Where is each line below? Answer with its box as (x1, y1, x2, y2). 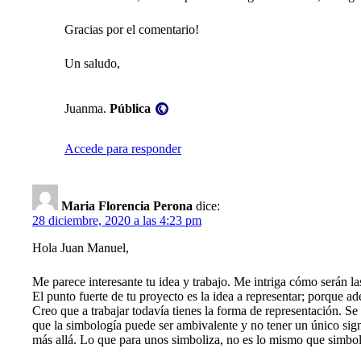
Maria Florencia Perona (61, 199, 193, 214)
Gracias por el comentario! (64, 23, 199, 37)
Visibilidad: (109, 85, 167, 99)
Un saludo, (64, 56, 120, 71)
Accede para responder (64, 142, 181, 156)
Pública (110, 102, 151, 116)
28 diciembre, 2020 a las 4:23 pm (32, 214, 201, 228)
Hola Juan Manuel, (32, 241, 129, 255)
